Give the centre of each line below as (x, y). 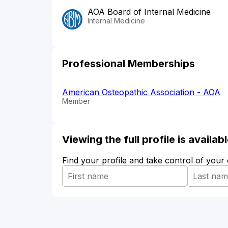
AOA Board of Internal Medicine (149, 12)
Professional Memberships (129, 64)
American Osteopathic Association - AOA (141, 92)
